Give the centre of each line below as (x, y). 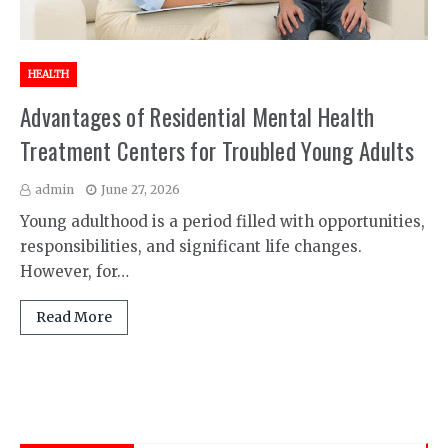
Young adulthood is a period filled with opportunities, (222, 221)
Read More (74, 317)
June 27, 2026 (140, 189)
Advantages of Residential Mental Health (197, 117)
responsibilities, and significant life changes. (191, 246)
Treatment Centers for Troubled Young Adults (217, 151)
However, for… (74, 271)
